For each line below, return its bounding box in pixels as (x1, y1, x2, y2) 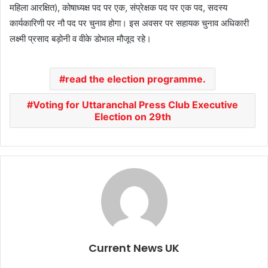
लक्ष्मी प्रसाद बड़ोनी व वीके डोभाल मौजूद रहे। (10, 33, 151, 45)
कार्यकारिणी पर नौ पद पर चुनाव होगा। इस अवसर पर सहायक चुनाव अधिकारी (10, 17, 249, 29)
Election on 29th (94, 111, 171, 123)
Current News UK (89, 240, 179, 256)
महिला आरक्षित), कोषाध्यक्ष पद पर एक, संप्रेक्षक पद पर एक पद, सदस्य (10, 2, 227, 14)
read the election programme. (65, 73, 206, 86)
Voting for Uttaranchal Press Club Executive (33, 99, 238, 111)
